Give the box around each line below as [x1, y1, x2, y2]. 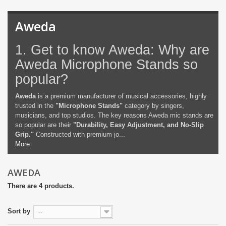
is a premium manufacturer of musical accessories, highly [36, 92, 207, 100]
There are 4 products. [8, 182, 74, 190]
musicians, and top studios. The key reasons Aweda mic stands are [15, 111, 213, 119]
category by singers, [123, 102, 184, 109]
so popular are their [15, 121, 73, 129]
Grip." [15, 131, 34, 138]
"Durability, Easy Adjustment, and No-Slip [73, 121, 204, 129]
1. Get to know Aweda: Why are [15, 42, 209, 58]
